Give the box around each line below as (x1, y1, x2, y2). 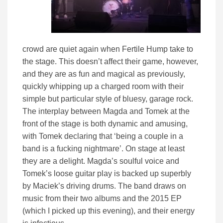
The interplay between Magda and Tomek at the (22, 107, 190, 116)
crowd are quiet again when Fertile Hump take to (22, 45, 193, 54)
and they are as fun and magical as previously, (22, 70, 185, 79)
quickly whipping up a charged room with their (22, 82, 184, 91)
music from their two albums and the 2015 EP (22, 194, 182, 203)
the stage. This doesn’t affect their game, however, (22, 57, 198, 66)
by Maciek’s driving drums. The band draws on (22, 182, 186, 191)
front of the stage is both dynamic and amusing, (22, 119, 188, 128)
